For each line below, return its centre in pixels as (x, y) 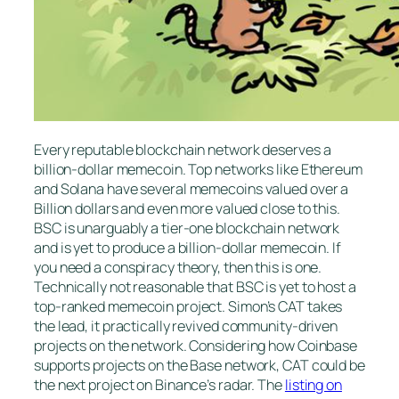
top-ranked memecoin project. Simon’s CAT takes (188, 307)
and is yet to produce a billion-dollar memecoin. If (187, 248)
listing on (313, 385)
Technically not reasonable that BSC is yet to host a (195, 287)
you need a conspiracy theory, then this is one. (178, 268)
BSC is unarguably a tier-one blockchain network (187, 228)
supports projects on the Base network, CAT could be (199, 366)
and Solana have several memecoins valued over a (191, 189)
